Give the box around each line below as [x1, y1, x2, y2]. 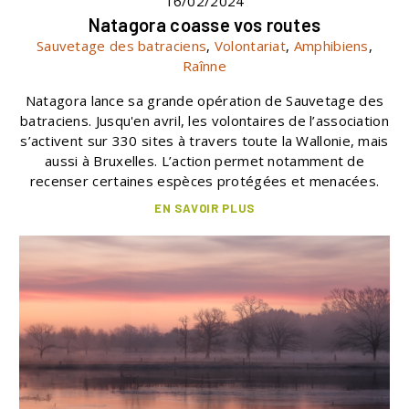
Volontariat [214, 36, 287, 55]
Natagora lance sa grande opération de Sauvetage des [25, 90, 384, 110]
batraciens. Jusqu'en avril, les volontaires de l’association [20, 110, 389, 130]
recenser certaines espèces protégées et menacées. [29, 171, 380, 190]
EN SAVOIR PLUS [153, 200, 256, 215]
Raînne [183, 56, 226, 75]
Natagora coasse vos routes [88, 13, 321, 36]
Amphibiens [293, 36, 369, 55]
